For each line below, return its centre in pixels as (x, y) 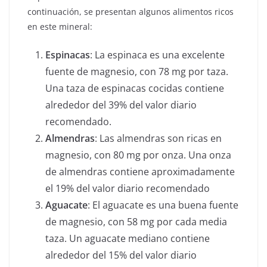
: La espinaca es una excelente (157, 55)
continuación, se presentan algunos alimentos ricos (131, 12)
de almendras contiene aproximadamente (140, 172)
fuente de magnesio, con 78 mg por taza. (137, 72)
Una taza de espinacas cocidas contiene (135, 89)
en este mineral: (60, 27)
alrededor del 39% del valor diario (121, 105)
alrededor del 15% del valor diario (121, 255)
